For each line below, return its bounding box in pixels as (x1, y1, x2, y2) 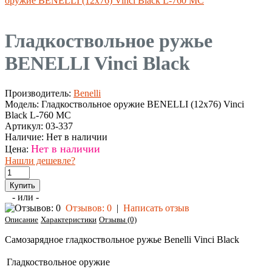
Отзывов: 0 (66, 202, 112, 213)
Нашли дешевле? (5, 155, 75, 166)
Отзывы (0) (99, 214, 137, 224)
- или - (5, 191, 46, 202)
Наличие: (5, 131, 44, 142)
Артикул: (5, 120, 43, 131)
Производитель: (5, 87, 71, 98)
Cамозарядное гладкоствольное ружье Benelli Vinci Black (5, 234, 239, 245)
